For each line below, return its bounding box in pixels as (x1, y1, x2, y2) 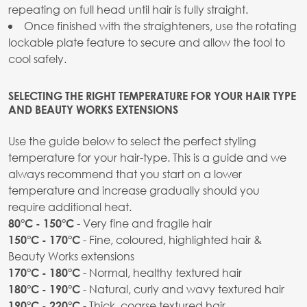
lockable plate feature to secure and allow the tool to (8, 35, 285, 50)
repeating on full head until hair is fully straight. (8, 2, 248, 17)
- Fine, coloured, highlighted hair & (80, 232, 262, 247)
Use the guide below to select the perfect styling (8, 134, 256, 149)
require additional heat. (8, 199, 132, 214)
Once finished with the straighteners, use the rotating (24, 19, 297, 34)
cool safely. (8, 51, 66, 66)
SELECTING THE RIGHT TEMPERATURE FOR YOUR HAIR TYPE (8, 89, 296, 103)
